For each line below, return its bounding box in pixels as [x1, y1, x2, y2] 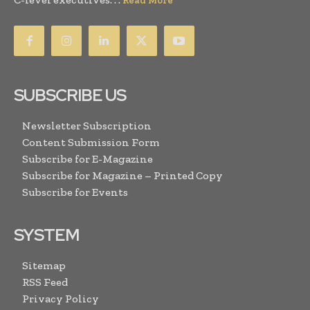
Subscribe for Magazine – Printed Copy [22, 169, 223, 183]
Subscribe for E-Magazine [22, 152, 153, 166]
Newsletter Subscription [22, 119, 152, 133]
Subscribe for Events [22, 185, 128, 199]
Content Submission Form [22, 136, 160, 149]
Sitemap [22, 259, 66, 273]
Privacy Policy [22, 292, 99, 306]
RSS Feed [22, 275, 68, 289]
